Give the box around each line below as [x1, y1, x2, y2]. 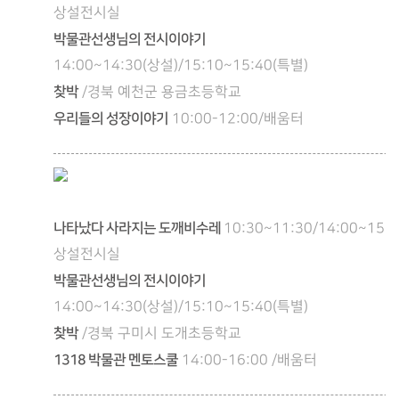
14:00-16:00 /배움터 [182, 353, 317, 368]
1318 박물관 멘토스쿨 [53, 352, 178, 368]
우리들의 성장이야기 [53, 110, 168, 126]
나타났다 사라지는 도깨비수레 [53, 220, 224, 236]
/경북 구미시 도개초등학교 [82, 326, 241, 341]
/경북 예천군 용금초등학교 [82, 85, 241, 100]
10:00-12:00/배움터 [172, 111, 304, 126]
